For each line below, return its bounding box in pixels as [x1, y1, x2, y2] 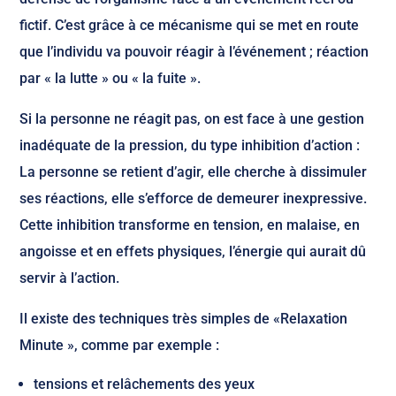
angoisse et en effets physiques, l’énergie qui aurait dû [19, 243, 367, 260]
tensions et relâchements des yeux [34, 376, 255, 392]
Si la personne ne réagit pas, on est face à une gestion [19, 110, 365, 127]
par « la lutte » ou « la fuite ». [19, 70, 202, 87]
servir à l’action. [19, 270, 120, 286]
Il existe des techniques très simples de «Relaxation [19, 310, 348, 327]
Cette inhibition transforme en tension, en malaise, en [19, 217, 361, 233]
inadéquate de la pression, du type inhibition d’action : [19, 137, 361, 154]
